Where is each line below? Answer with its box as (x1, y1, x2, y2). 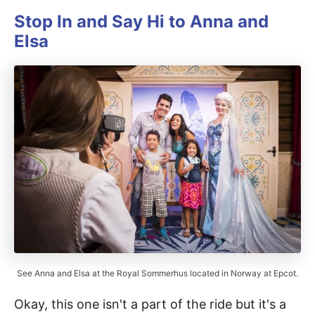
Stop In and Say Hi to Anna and (14, 11, 269, 32)
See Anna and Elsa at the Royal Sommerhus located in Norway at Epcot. (17, 267, 298, 278)
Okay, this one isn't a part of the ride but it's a (14, 296, 286, 311)
